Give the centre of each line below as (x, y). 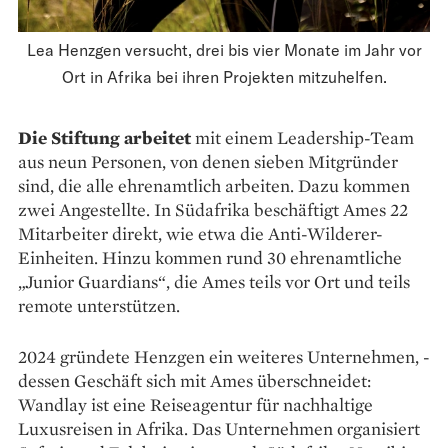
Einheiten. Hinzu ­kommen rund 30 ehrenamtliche (210, 258)
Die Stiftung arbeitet (104, 138)
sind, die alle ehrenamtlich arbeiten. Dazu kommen (214, 186)
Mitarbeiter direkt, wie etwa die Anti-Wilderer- (200, 234)
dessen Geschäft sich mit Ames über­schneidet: (194, 381)
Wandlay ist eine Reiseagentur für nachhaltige (195, 405)
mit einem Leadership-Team (302, 138)
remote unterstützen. (99, 306)
